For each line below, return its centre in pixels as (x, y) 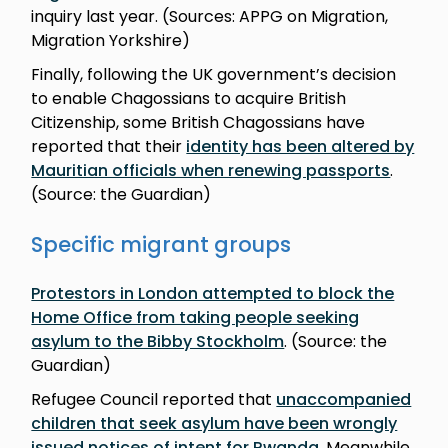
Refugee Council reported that (154, 399)
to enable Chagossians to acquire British (189, 98)
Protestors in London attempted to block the (213, 293)
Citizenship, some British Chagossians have (198, 122)
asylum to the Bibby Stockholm (158, 341)
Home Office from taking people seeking (195, 317)
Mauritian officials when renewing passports (211, 170)
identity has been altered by (300, 146)
